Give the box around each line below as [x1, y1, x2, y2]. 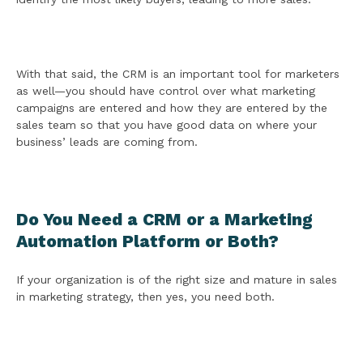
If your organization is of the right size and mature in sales [16, 273, 337, 287]
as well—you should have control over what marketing [16, 84, 315, 98]
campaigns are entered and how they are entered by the [16, 101, 327, 115]
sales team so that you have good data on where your [16, 118, 317, 132]
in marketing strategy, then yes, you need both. [16, 290, 275, 304]
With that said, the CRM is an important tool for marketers [16, 67, 340, 81]
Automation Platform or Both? [16, 231, 279, 252]
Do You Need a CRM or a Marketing [16, 209, 313, 230]
